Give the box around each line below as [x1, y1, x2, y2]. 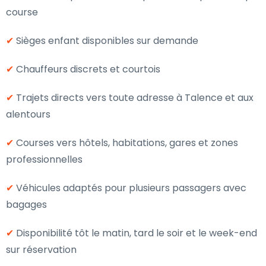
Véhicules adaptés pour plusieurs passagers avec [14, 181, 246, 195]
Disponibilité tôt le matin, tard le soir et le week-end [14, 226, 257, 240]
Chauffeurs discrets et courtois [14, 62, 160, 76]
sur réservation [6, 243, 77, 256]
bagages [6, 198, 47, 211]
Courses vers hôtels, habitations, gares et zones [14, 136, 238, 150]
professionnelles [6, 153, 83, 166]
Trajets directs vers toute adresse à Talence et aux [14, 91, 254, 104]
